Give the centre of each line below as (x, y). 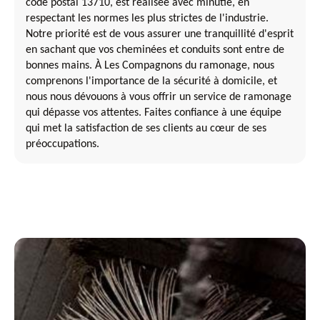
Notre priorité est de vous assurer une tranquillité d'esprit (160, 34)
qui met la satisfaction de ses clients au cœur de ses (146, 128)
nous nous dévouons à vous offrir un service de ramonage (159, 97)
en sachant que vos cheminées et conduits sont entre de (155, 50)
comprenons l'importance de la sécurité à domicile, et (151, 81)
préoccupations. (62, 144)
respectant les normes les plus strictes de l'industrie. (147, 18)
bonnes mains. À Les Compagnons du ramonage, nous (150, 65)
